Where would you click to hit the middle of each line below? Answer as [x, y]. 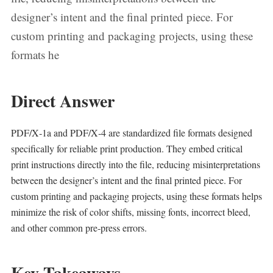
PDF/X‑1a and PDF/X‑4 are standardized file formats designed [132, 133]
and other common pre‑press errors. [79, 228]
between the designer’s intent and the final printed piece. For [126, 180]
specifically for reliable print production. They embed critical [127, 148]
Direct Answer [63, 101]
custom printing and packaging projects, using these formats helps [136, 196]
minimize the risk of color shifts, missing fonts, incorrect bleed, [131, 212]
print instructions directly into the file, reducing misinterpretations [136, 164]
